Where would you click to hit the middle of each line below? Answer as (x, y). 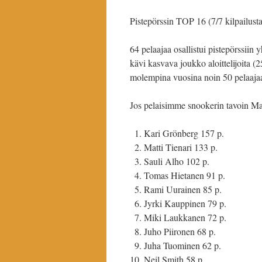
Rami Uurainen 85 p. (183, 189)
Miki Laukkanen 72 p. (185, 217)
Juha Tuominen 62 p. (182, 245)
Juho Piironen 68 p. (180, 231)
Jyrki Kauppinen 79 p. (185, 203)
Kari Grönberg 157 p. (184, 133)
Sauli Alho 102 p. (177, 161)
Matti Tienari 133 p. (181, 147)
